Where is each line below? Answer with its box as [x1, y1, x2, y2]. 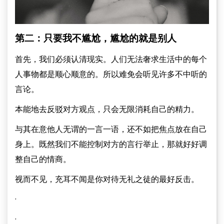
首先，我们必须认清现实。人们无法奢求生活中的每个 [15, 53, 207, 65]
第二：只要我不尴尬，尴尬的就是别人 [15, 31, 176, 44]
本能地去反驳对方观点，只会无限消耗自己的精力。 [15, 103, 199, 115]
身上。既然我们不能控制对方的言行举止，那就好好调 [15, 138, 207, 150]
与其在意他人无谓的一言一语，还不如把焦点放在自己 [15, 123, 207, 135]
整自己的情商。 [15, 153, 71, 165]
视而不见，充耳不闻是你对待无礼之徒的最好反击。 [15, 173, 199, 185]
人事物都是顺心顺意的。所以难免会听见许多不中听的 [15, 68, 207, 80]
